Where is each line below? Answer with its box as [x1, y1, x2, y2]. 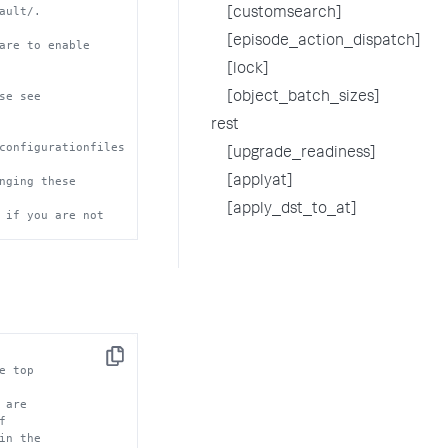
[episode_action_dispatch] [226, 34, 421, 50]
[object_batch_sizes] [226, 90, 380, 106]
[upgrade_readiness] [226, 146, 376, 162]
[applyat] [226, 174, 293, 190]
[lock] [226, 62, 269, 78]
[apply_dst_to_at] [226, 202, 357, 218]
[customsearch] [226, 6, 342, 22]
